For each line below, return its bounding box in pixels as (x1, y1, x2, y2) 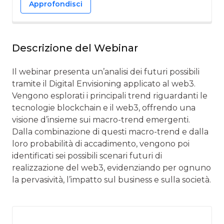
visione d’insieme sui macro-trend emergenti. (12, 114, 190, 124)
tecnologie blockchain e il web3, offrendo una (12, 102, 195, 112)
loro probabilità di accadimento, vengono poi (12, 138, 189, 148)
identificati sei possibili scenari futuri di (12, 150, 162, 160)
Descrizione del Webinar (12, 41, 138, 54)
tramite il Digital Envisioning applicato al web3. (12, 78, 195, 88)
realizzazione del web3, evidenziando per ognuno (12, 162, 211, 172)
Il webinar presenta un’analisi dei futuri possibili (12, 66, 199, 76)
